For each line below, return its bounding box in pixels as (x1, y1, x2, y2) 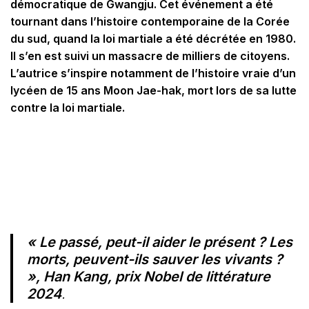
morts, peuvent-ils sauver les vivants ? (27, 251, 283, 268)
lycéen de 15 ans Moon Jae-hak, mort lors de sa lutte (10, 83, 297, 97)
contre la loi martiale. (10, 101, 125, 114)
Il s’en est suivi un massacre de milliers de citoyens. (10, 49, 290, 63)
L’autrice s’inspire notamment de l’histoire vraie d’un (10, 66, 296, 80)
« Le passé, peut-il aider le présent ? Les (27, 234, 292, 250)
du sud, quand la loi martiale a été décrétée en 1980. (10, 32, 296, 46)
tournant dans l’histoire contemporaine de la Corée (10, 14, 290, 28)
